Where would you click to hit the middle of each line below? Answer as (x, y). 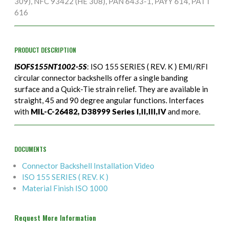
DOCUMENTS (30, 149)
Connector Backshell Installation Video (88, 166)
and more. (183, 112)
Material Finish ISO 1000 (65, 188)
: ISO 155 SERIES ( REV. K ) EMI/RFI (147, 67)
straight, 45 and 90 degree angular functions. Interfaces (109, 100)
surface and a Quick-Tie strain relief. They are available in (111, 89)
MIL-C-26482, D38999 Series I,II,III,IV (98, 112)
